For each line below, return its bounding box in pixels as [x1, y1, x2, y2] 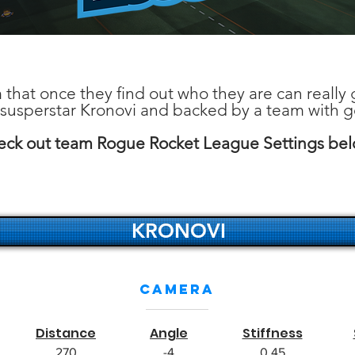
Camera [139, 281, 215, 298]
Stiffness [242, 324, 303, 342]
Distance [36, 324, 96, 342]
